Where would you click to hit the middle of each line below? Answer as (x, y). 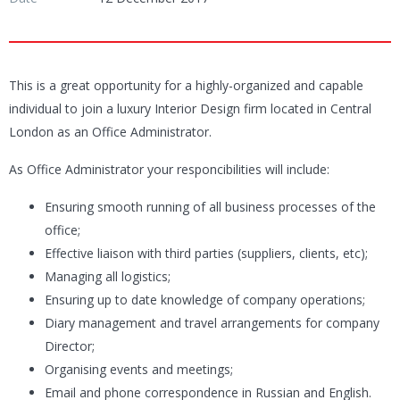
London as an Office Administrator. (110, 132)
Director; (70, 346)
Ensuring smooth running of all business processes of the (210, 207)
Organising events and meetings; (139, 370)
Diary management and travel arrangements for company (212, 323)
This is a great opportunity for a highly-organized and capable (186, 86)
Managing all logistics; (108, 277)
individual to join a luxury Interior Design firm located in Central (190, 109)
